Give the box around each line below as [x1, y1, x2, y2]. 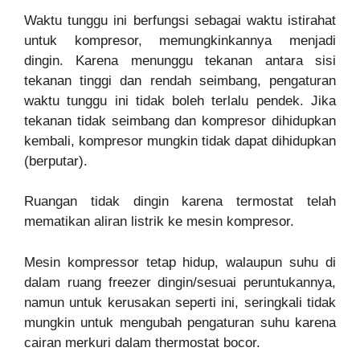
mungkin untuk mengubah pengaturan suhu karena [24, 314, 336, 330]
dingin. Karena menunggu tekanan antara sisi [24, 52, 336, 68]
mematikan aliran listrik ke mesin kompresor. [24, 214, 294, 230]
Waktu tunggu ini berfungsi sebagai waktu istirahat [24, 12, 336, 28]
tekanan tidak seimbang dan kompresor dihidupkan [24, 112, 336, 129]
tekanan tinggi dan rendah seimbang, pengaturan [24, 72, 336, 88]
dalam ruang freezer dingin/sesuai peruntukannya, [24, 274, 336, 290]
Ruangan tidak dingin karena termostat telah [24, 194, 336, 210]
